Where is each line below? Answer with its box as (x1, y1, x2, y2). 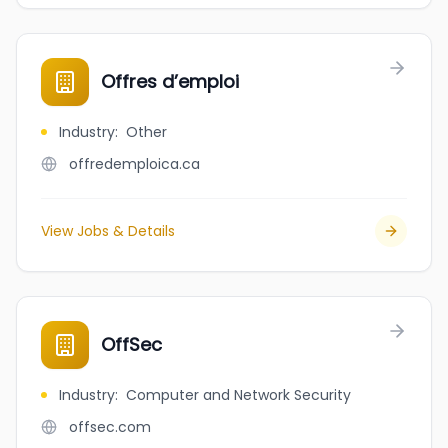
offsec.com (69, 417, 151, 437)
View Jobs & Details (41, 221, 175, 241)
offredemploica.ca (69, 154, 200, 174)
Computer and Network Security (126, 385, 351, 405)
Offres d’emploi (101, 69, 239, 94)
